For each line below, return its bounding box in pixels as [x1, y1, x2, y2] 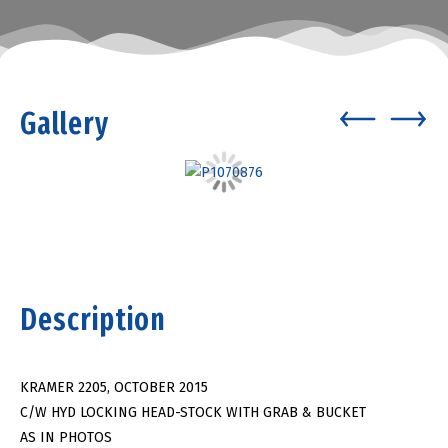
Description [20, 301, 166, 338]
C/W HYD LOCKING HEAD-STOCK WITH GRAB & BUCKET [20, 403, 366, 421]
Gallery [20, 106, 109, 142]
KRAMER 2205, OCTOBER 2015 [20, 378, 208, 396]
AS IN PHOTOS [20, 428, 112, 446]
